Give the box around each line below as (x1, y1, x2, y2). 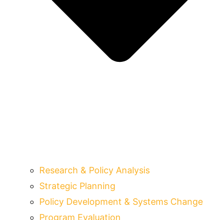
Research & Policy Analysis (39, 165, 150, 176)
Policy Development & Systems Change (39, 196, 203, 207)
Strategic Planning (39, 181, 115, 192)
